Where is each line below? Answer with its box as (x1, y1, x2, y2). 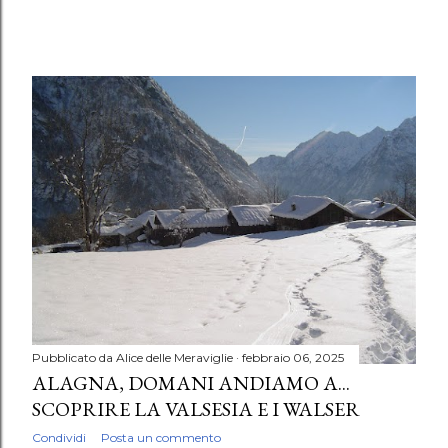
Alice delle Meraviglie (116, 350, 233, 366)
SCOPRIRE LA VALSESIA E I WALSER (32, 396, 360, 423)
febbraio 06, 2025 (242, 350, 344, 366)
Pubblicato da (32, 350, 116, 366)
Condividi (32, 430, 86, 446)
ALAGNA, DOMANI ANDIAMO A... (32, 370, 350, 397)
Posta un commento (101, 430, 221, 446)
